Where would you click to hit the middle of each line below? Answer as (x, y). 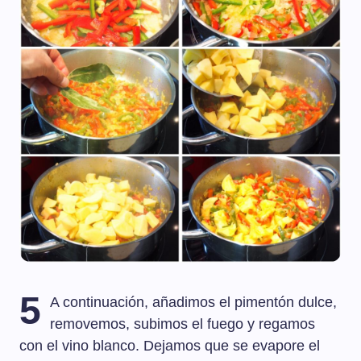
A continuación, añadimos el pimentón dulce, (194, 303)
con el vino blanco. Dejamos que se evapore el (170, 346)
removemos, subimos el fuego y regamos (183, 324)
